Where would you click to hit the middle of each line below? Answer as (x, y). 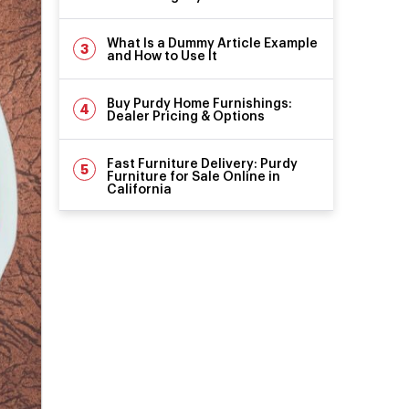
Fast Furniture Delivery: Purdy (203, 164)
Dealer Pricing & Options (186, 116)
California (140, 189)
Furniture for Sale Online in (194, 177)
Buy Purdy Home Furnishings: (200, 104)
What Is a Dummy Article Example (213, 43)
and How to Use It (163, 56)
